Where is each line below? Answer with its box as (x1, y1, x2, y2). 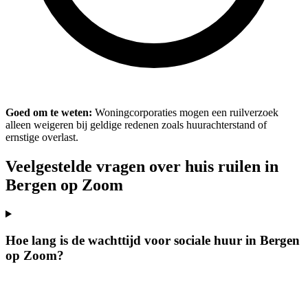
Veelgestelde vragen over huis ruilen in (5, 157, 278, 175)
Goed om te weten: (5, 106, 92, 118)
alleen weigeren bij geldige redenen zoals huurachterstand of (5, 118, 267, 131)
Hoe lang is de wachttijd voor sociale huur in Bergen (5, 233, 300, 248)
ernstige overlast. (5, 131, 78, 143)
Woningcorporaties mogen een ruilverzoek (92, 106, 278, 118)
